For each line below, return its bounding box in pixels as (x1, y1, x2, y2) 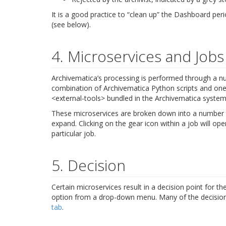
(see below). (51, 19, 91, 29)
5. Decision (51, 154, 126, 176)
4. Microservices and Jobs (51, 45, 224, 67)
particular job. (51, 128, 96, 138)
